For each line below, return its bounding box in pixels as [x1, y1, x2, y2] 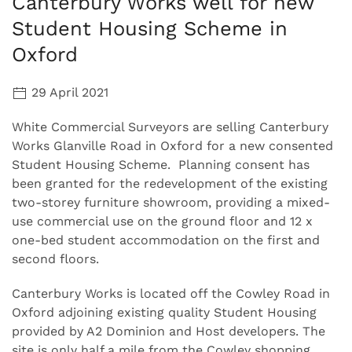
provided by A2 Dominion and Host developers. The [12, 323, 325, 339]
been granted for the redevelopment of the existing [12, 175, 328, 191]
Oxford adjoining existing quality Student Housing [12, 304, 317, 320]
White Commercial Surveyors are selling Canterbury [12, 119, 328, 134]
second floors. [12, 251, 99, 266]
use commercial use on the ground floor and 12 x [12, 213, 313, 229]
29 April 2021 [27, 84, 108, 100]
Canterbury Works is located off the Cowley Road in [12, 285, 330, 301]
